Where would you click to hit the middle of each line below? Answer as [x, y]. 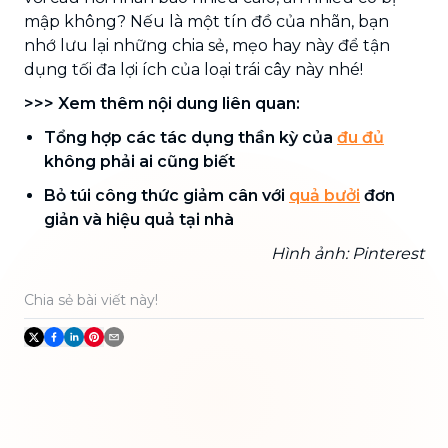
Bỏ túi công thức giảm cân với [166, 195]
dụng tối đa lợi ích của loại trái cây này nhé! [193, 69]
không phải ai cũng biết [139, 161]
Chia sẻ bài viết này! [91, 299]
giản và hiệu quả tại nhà [139, 219]
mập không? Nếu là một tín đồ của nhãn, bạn [206, 21]
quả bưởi [324, 195]
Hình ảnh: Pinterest [347, 253]
